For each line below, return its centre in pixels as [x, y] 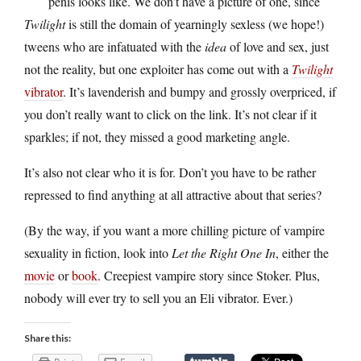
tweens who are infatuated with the [114, 46]
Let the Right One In [224, 252]
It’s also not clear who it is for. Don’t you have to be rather [170, 172]
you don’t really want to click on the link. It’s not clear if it [170, 114]
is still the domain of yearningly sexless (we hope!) [195, 23]
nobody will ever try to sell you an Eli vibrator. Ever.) [158, 297]
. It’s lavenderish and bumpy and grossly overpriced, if [199, 91]
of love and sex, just [278, 46]
